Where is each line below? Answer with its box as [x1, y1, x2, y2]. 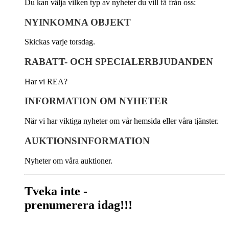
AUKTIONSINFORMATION [25, 135, 150, 146]
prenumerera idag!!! [25, 198, 132, 212]
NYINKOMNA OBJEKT [25, 16, 131, 28]
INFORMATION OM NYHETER [25, 96, 168, 107]
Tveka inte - [25, 185, 87, 198]
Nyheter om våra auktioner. [25, 156, 112, 165]
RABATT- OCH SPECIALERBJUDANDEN [25, 56, 213, 67]
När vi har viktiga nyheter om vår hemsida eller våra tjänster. [25, 117, 219, 126]
